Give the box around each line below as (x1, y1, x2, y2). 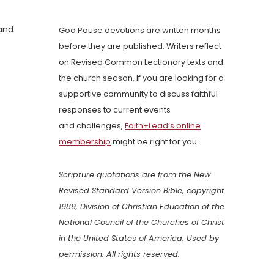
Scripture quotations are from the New (59, 169, 211, 180)
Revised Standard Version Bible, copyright (59, 185, 224, 196)
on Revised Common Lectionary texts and (59, 57, 223, 68)
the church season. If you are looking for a (59, 73, 224, 84)
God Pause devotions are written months (59, 25, 221, 36)
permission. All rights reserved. (59, 249, 180, 260)
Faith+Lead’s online (125, 120, 201, 131)
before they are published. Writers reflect (59, 41, 221, 52)
